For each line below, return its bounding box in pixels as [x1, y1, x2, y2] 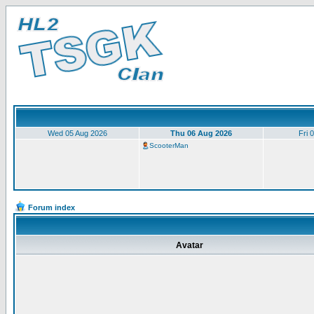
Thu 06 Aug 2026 [170, 129, 232, 137]
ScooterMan [149, 142, 189, 149]
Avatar [176, 240, 203, 250]
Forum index [28, 203, 75, 212]
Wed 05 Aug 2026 [47, 129, 107, 137]
